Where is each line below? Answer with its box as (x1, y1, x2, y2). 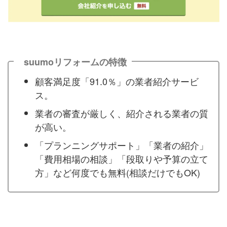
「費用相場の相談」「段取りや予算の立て (35, 152, 208, 165)
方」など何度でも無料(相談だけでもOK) (35, 165, 200, 179)
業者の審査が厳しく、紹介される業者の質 (35, 106, 208, 120)
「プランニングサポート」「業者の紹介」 (35, 138, 208, 152)
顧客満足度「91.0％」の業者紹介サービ (35, 74, 199, 88)
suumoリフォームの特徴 (24, 55, 127, 69)
